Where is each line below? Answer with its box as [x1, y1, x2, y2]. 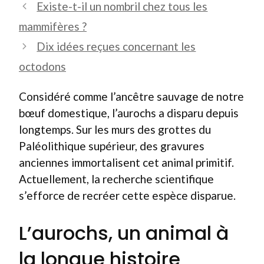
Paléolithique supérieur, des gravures [19, 138, 204, 153]
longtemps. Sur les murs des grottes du [19, 122, 211, 136]
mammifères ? [19, 19, 87, 33]
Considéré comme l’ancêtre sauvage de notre [19, 89, 244, 103]
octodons [19, 59, 66, 73]
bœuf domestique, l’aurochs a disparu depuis [19, 105, 239, 120]
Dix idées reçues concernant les [37, 39, 196, 53]
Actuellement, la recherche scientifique [19, 171, 214, 186]
